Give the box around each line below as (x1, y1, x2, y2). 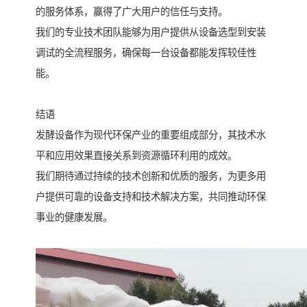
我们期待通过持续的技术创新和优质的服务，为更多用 (36, 171, 266, 182)
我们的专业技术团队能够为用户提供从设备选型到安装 (36, 27, 266, 38)
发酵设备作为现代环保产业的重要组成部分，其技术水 (36, 130, 266, 141)
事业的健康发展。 (36, 212, 112, 223)
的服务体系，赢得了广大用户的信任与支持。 (36, 6, 228, 18)
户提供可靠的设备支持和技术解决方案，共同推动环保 (36, 191, 266, 203)
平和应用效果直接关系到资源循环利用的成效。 (36, 150, 237, 162)
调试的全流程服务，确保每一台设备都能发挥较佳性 (36, 47, 256, 59)
